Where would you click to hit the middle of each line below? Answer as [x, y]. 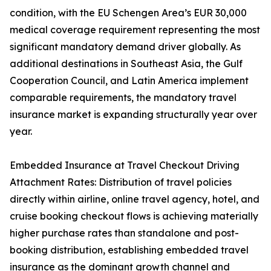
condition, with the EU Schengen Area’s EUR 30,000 [128, 13]
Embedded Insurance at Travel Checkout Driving [125, 165]
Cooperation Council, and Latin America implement [129, 81]
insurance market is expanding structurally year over [133, 115]
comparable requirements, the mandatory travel [123, 98]
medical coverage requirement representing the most [135, 30]
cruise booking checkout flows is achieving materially [134, 216]
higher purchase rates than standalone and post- [124, 233]
